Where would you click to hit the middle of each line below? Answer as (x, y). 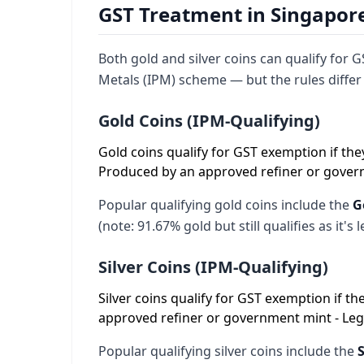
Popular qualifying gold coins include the (225, 205)
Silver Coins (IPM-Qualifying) (213, 267)
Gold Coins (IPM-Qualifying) (209, 121)
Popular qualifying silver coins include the (228, 351)
